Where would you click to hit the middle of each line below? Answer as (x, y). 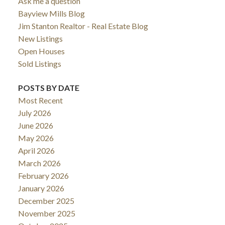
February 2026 (43, 175)
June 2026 (35, 125)
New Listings (40, 39)
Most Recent (40, 100)
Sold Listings (39, 64)
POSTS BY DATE (48, 87)
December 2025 (46, 200)
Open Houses (41, 51)
